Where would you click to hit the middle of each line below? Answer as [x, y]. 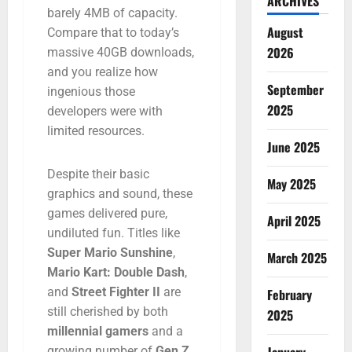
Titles [144, 233]
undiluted [75, 233]
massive [72, 52]
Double [135, 272]
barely [66, 13]
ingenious [76, 91]
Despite [70, 174]
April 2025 [293, 221]
